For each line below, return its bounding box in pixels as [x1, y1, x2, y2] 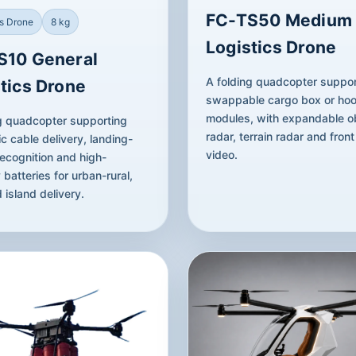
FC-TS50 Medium [205, 10, 352, 30]
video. [205, 147, 238, 161]
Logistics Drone [205, 37, 337, 57]
